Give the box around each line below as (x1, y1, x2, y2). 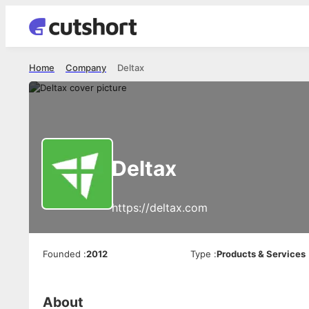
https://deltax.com (112, 201, 208, 215)
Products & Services (217, 248, 306, 259)
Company (66, 62, 106, 73)
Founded (43, 248, 81, 259)
